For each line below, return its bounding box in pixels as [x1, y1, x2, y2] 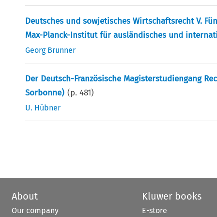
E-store [141, 205, 167, 215]
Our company [12, 205, 59, 215]
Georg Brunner [25, 45, 76, 55]
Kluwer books [141, 190, 201, 202]
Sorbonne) [25, 87, 65, 98]
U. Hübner [25, 103, 61, 112]
